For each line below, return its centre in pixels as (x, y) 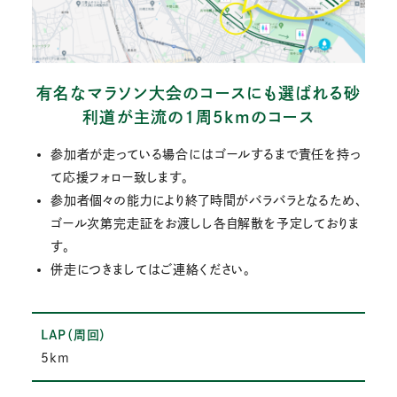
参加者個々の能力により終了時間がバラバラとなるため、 (206, 200)
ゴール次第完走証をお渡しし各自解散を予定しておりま (205, 223)
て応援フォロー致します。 (119, 177)
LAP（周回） (74, 335)
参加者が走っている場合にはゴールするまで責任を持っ (205, 154)
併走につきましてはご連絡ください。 (151, 269)
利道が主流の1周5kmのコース (198, 117)
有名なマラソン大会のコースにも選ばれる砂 (198, 93)
